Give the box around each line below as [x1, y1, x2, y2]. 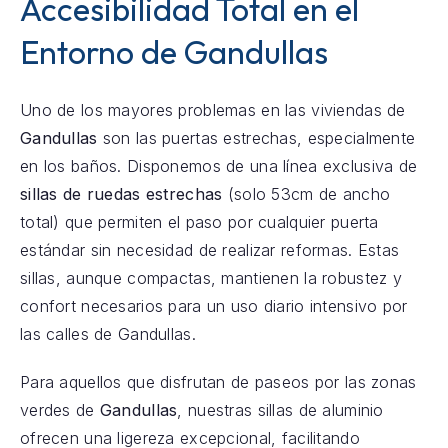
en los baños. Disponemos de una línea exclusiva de [19, 155, 418, 176]
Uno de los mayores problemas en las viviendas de [19, 99, 406, 120]
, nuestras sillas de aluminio [177, 399, 384, 420]
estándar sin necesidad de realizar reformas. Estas [19, 239, 400, 260]
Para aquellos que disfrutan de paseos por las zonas [19, 371, 417, 392]
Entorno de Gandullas [19, 31, 328, 72]
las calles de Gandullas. [19, 323, 196, 344]
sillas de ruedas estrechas [19, 183, 223, 204]
